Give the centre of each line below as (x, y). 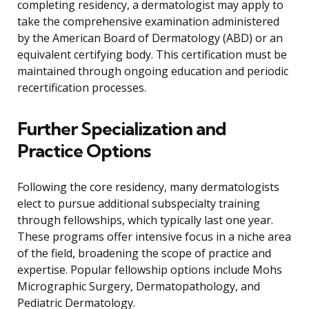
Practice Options (84, 151)
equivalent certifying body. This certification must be (152, 55)
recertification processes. (82, 88)
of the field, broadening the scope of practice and (144, 253)
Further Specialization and (122, 129)
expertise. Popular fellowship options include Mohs (150, 270)
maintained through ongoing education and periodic (153, 71)
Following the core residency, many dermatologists (148, 187)
